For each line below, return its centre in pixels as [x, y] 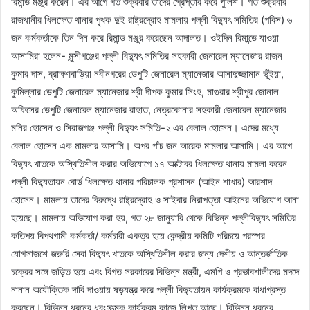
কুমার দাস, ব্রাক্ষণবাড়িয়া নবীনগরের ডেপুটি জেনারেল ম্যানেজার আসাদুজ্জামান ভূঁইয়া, [147, 73]
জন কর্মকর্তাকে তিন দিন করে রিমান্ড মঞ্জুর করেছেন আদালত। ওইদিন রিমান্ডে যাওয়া [145, 37]
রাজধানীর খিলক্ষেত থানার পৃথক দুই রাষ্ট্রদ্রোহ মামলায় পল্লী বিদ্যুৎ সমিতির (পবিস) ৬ [152, 19]
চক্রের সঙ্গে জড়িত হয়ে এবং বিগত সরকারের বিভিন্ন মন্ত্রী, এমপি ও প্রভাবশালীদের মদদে [155, 271]
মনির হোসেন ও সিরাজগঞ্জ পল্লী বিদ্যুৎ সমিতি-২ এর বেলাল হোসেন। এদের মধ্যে [145, 127]
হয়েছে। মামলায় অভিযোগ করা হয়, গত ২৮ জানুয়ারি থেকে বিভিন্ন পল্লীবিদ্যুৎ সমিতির [154, 217]
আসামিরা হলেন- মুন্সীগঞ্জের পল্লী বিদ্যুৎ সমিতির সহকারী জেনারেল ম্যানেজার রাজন [147, 55]
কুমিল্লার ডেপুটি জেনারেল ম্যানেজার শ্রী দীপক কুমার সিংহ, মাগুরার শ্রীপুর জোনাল [145, 91]
